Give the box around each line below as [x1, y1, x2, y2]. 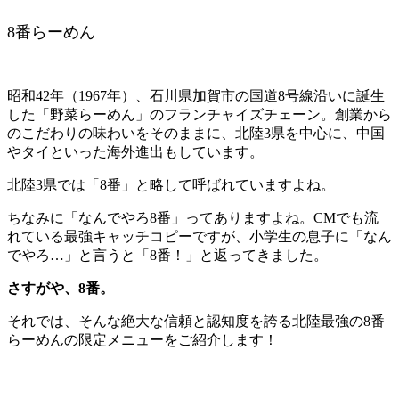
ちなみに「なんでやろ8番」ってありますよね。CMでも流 [7, 210, 379, 226]
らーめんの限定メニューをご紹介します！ [7, 332, 278, 348]
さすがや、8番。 [7, 281, 114, 297]
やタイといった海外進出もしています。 [7, 144, 264, 160]
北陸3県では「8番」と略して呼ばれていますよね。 [7, 177, 335, 193]
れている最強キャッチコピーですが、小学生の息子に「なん [7, 229, 392, 245]
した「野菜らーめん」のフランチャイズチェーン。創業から [7, 107, 392, 123]
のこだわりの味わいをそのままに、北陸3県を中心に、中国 [7, 126, 385, 142]
